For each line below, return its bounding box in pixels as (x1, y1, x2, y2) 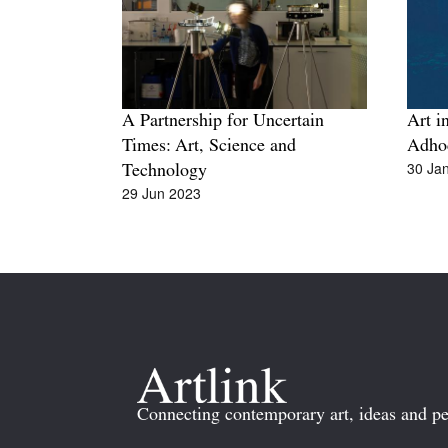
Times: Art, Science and (122, 137, 296, 156)
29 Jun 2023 (122, 183, 201, 203)
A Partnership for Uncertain (122, 112, 324, 131)
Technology (122, 162, 207, 181)
